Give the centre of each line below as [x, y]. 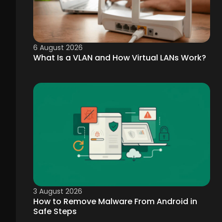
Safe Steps [55, 212]
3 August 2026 [58, 192]
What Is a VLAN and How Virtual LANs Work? [120, 58]
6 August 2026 [58, 48]
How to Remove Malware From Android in [115, 202]
